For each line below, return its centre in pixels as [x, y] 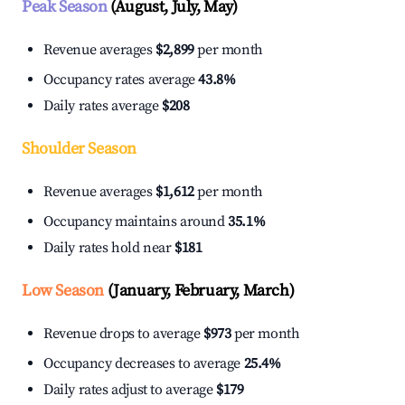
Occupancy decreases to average [144, 364]
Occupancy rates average [121, 80]
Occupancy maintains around [136, 222]
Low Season [63, 291]
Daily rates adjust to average [130, 390]
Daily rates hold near [109, 248]
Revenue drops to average [123, 334]
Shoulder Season [79, 149]
